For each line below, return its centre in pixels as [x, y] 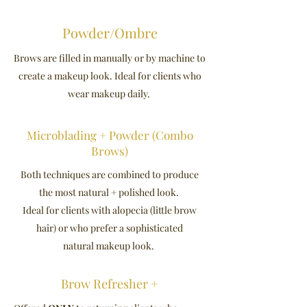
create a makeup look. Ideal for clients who [110, 76]
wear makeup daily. [110, 94]
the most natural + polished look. [110, 192]
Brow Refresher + [110, 284]
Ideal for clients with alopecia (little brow [110, 210]
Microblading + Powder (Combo [110, 135]
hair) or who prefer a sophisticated [110, 228]
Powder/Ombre [110, 33]
